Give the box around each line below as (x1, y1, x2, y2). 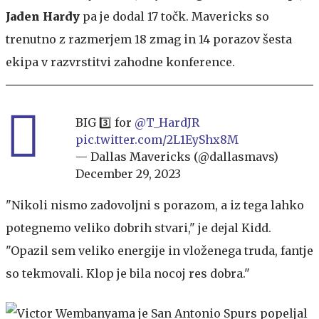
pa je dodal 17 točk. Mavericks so (80, 9, 269, 23)
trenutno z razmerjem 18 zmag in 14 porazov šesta (6, 31, 292, 46)
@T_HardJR (135, 115, 199, 130)
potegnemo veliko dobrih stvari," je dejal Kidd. (6, 220, 271, 235)
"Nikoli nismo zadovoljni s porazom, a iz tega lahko (6, 197, 304, 212)
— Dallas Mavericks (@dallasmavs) (75, 149, 278, 164)
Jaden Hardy (6, 9, 80, 23)
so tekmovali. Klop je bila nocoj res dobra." (6, 266, 250, 281)
